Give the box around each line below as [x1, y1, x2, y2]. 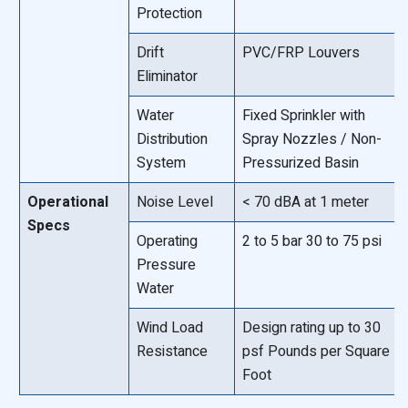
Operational [27, 191, 109, 213]
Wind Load [137, 317, 204, 339]
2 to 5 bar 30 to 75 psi [242, 230, 382, 252]
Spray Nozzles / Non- [242, 128, 382, 150]
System [137, 152, 187, 174]
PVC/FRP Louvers [242, 42, 361, 64]
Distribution [137, 128, 209, 150]
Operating [137, 230, 199, 252]
